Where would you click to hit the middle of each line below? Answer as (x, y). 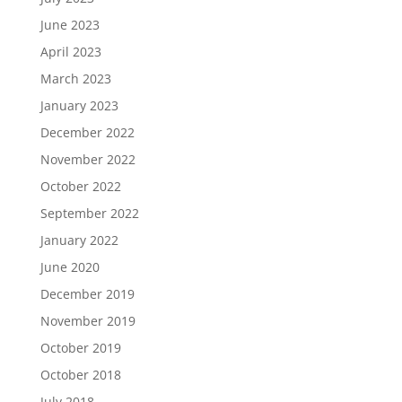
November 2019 (87, 321)
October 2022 (80, 186)
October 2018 (80, 375)
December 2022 (87, 132)
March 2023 (75, 79)
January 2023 (79, 105)
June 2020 (70, 267)
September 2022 (89, 213)
